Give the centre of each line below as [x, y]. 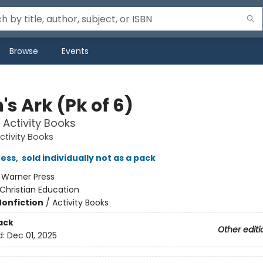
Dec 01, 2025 [32, 236]
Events [75, 51]
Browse [24, 51]
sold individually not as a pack [88, 158]
